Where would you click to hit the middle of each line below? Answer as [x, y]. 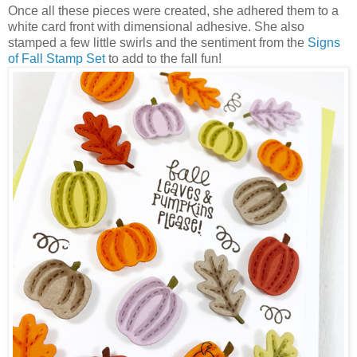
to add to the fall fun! [165, 59]
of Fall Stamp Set [57, 59]
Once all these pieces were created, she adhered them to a [173, 11]
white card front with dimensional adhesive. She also [156, 27]
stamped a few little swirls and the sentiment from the [158, 43]
